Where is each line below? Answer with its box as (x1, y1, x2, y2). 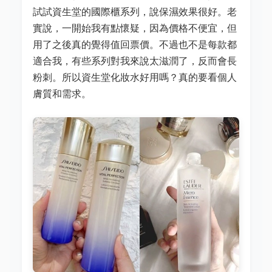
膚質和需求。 (33, 87, 91, 100)
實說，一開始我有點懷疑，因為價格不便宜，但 (33, 22, 237, 34)
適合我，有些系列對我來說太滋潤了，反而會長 (33, 55, 237, 67)
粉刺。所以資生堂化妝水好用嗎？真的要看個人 (33, 71, 237, 83)
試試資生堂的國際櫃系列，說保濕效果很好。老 (33, 5, 237, 18)
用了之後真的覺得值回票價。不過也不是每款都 (33, 38, 237, 50)
